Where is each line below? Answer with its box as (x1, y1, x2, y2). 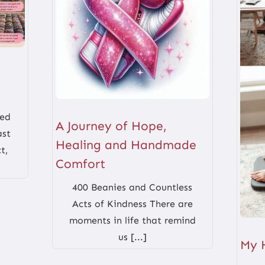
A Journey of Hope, (56, 118, 167, 134)
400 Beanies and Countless (72, 181, 193, 193)
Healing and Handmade (56, 137, 197, 153)
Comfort (56, 156, 106, 172)
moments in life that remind (69, 214, 196, 226)
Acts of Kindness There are (72, 198, 193, 209)
